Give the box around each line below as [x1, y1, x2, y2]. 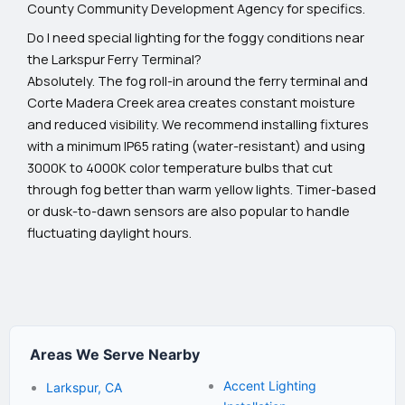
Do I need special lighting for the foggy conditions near [27, 27, 364, 46]
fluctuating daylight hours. [27, 222, 192, 241]
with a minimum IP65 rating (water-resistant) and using [27, 136, 365, 155]
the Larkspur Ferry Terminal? [27, 49, 202, 68]
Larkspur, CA [46, 380, 122, 396]
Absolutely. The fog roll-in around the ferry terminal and [27, 71, 368, 89]
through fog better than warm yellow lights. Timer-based [27, 179, 376, 198]
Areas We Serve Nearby [30, 345, 200, 364]
